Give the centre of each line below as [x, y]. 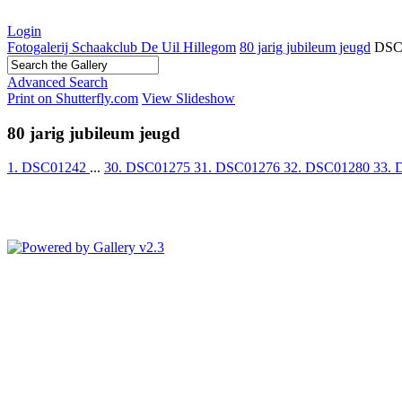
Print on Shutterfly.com [73, 98]
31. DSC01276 [239, 168]
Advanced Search [57, 82]
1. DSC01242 [48, 168]
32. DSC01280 [328, 168]
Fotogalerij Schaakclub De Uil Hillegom [122, 47]
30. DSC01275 [149, 168]
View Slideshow [188, 98]
